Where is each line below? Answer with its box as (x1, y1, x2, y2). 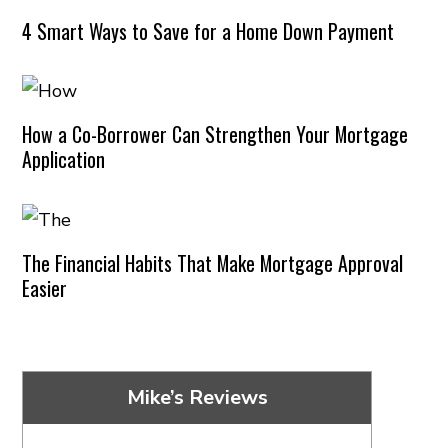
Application (22, 144, 106, 175)
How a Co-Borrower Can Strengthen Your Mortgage (22, 119, 409, 150)
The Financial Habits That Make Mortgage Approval (22, 247, 404, 278)
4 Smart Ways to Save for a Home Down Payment (22, 15, 395, 46)
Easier (22, 272, 68, 303)
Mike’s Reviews (126, 383, 268, 411)
